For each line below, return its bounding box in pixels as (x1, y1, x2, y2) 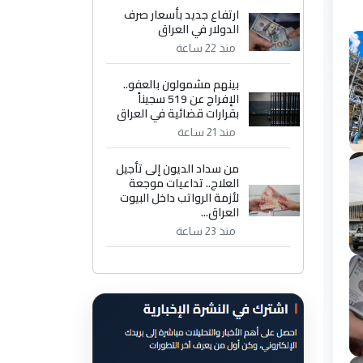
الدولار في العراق (158, 19, 240, 41)
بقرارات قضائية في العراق (117, 103, 240, 125)
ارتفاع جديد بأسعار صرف (124, 4, 240, 26)
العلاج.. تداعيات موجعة (129, 173, 240, 194)
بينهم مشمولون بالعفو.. (123, 74, 240, 96)
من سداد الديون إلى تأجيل (116, 158, 240, 180)
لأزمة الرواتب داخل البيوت (120, 187, 240, 209)
